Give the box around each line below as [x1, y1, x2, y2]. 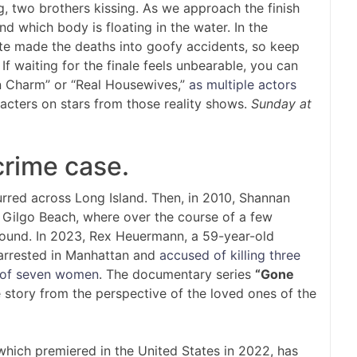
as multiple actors [189, 76, 296, 93]
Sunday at [251, 96, 312, 112]
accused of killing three [159, 247, 300, 264]
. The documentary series [99, 266, 255, 283]
